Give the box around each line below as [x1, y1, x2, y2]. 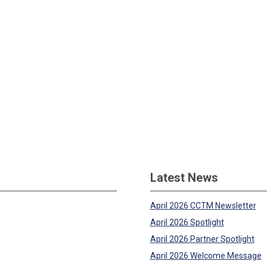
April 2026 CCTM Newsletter [150, 201, 256, 210]
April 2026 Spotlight [150, 218, 224, 227]
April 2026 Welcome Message [150, 251, 262, 260]
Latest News [150, 170, 218, 185]
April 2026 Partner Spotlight [150, 234, 254, 244]
